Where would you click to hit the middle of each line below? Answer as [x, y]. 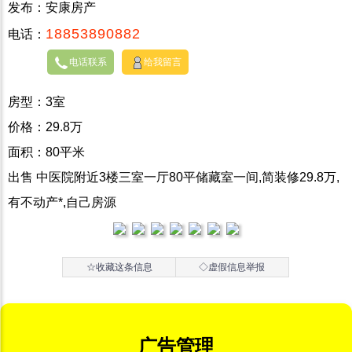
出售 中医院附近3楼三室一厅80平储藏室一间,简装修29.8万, [174, 178]
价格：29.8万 [45, 127]
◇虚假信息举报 [232, 268]
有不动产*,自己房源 [62, 203]
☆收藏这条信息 [119, 268]
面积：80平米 [46, 152]
